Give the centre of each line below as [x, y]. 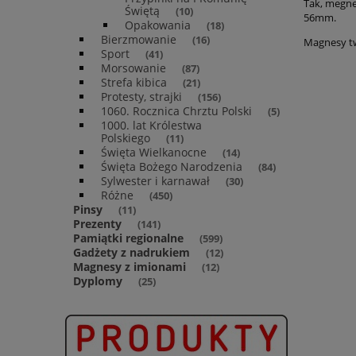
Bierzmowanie [139, 40]
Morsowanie [133, 68]
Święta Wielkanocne [154, 153]
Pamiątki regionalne [128, 238]
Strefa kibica [134, 83]
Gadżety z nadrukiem [132, 253]
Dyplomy [98, 281]
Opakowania [158, 25]
